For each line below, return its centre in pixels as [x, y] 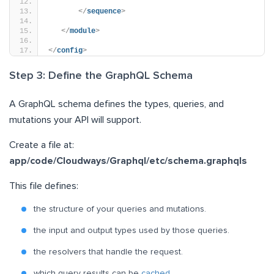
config [70, 50]
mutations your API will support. [75, 120]
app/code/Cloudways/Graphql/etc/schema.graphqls [128, 161]
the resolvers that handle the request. [108, 252]
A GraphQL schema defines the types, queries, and [117, 104]
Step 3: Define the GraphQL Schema [101, 76]
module [83, 31]
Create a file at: [42, 145]
